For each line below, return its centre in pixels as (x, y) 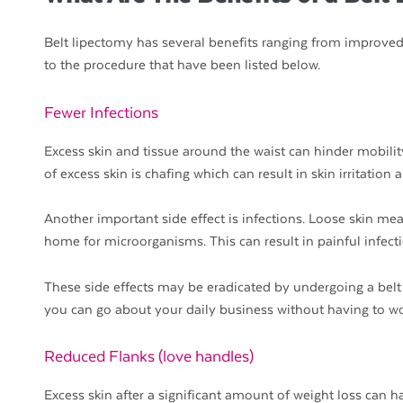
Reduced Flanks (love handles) (149, 358)
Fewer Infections (101, 113)
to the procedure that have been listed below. (182, 66)
